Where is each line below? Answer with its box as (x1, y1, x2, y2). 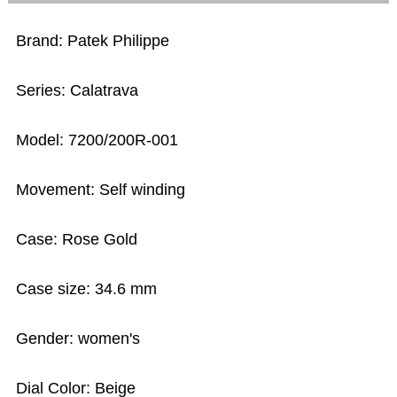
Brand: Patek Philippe (16, 32, 170, 51)
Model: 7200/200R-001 (16, 131, 179, 150)
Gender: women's (16, 330, 141, 348)
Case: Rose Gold (16, 230, 138, 249)
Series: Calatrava (16, 82, 139, 100)
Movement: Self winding (16, 181, 186, 199)
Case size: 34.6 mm (16, 280, 158, 299)
